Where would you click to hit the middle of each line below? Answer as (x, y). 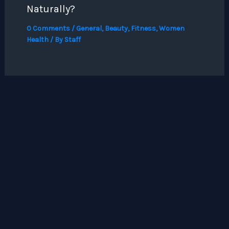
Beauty (116, 28)
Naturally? (51, 9)
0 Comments (48, 28)
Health (37, 39)
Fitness (143, 28)
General (89, 28)
